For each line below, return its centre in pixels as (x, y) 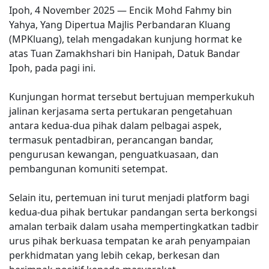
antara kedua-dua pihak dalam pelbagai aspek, (115, 125)
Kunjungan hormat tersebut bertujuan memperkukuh (132, 97)
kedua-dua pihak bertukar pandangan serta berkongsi (133, 212)
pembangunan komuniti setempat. (88, 169)
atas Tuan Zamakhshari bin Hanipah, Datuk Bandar (125, 53)
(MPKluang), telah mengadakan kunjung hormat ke (125, 39)
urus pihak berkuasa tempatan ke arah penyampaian (130, 241)
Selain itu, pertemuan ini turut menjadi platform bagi (129, 198)
